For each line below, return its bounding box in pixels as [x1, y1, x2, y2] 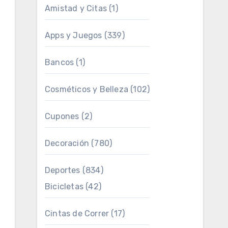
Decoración [45, 138, 89, 148]
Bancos [45, 58, 74, 67]
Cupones [45, 111, 79, 121]
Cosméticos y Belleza [45, 84, 128, 94]
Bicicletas [45, 182, 83, 191]
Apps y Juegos [45, 31, 102, 40]
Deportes [45, 165, 80, 175]
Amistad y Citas [45, 4, 107, 13]
